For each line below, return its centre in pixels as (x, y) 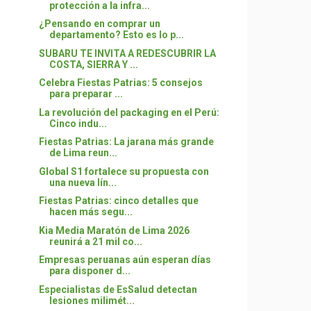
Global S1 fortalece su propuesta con (124, 171)
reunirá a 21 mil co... (95, 241)
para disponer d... (90, 271)
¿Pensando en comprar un (99, 24)
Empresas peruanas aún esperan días (125, 260)
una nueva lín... (83, 182)
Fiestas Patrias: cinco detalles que (118, 201)
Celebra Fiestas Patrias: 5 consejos (120, 83)
